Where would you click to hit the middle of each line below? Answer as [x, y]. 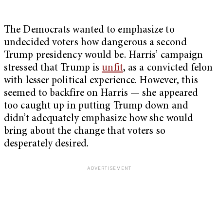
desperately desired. [46, 144]
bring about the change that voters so [85, 131]
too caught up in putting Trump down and [96, 106]
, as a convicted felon [168, 68]
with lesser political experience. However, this [101, 81]
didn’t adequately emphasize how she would [99, 119]
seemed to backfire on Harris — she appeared [101, 93]
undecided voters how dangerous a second [95, 43]
